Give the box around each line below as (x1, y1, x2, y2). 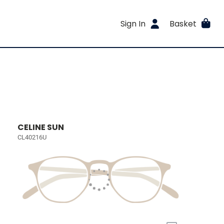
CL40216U (17, 133, 47, 141)
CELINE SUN (17, 121, 64, 133)
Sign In (120, 17, 146, 29)
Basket (169, 17, 196, 29)
